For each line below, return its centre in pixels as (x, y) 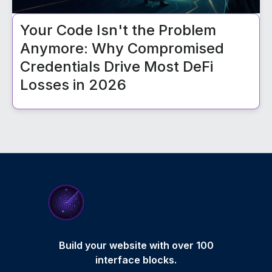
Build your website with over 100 (136, 246)
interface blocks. (136, 260)
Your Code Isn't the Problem (118, 30)
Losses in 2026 (73, 85)
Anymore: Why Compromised (122, 49)
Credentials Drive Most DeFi (117, 67)
